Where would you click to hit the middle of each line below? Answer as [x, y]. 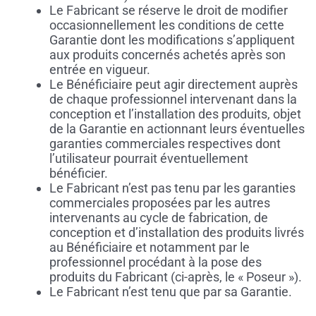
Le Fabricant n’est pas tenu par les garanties [172, 188]
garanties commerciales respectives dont [165, 144]
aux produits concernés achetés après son [167, 55]
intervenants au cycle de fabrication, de [158, 218]
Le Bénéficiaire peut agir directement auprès [173, 85]
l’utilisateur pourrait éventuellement [148, 159]
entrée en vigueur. [99, 70]
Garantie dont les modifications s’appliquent [172, 40]
